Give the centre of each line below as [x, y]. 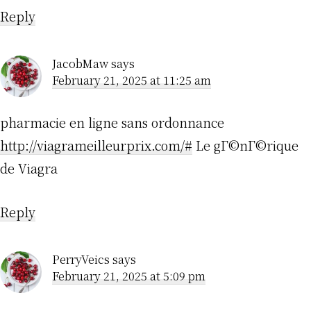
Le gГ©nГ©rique [245, 145]
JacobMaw [80, 64]
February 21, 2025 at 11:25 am [132, 81]
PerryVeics [81, 260]
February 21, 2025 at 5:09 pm [129, 276]
